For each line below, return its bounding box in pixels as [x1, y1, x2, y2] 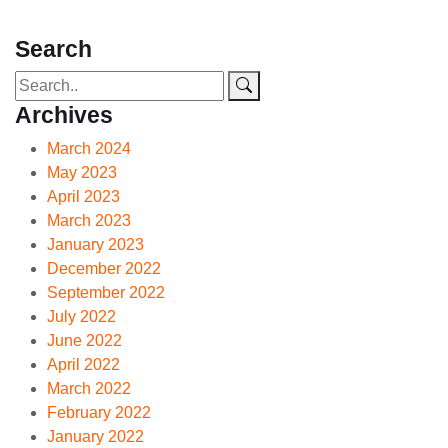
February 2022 [47, 404, 151, 421]
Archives [15, 102, 113, 128]
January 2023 [47, 236, 144, 253]
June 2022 [47, 332, 122, 349]
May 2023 [47, 164, 117, 181]
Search [15, 36, 92, 62]
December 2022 [47, 260, 161, 277]
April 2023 [47, 188, 120, 205]
